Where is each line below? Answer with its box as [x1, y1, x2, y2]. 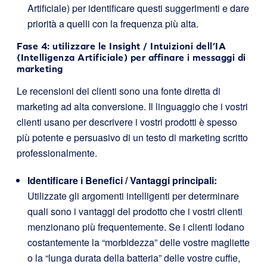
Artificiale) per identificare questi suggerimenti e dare [27, 1, 249, 15]
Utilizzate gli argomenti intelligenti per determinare [27, 189, 239, 203]
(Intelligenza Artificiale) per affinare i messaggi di [17, 52, 246, 63]
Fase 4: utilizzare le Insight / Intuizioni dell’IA [17, 41, 226, 52]
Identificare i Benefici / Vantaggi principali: [27, 173, 217, 188]
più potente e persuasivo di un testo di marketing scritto [17, 131, 248, 145]
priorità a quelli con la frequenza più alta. [27, 17, 198, 31]
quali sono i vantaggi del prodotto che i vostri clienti [27, 204, 243, 219]
